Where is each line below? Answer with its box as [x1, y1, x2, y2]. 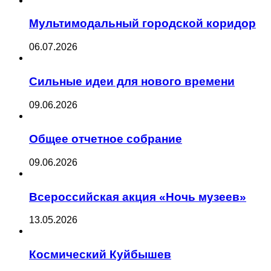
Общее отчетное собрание [29, 132, 182, 146]
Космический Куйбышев [29, 248, 171, 261]
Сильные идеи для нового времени [29, 74, 235, 88]
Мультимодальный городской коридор [29, 17, 256, 30]
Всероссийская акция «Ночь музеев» [29, 190, 246, 203]
